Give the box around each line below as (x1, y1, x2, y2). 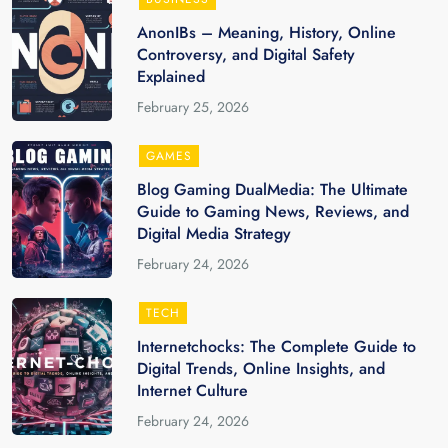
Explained (137, 65, 206, 88)
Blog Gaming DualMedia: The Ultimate (137, 178, 409, 201)
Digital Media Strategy (137, 222, 292, 245)
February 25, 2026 (137, 97, 250, 117)
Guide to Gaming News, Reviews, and (137, 200, 410, 223)
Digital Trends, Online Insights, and (137, 357, 386, 380)
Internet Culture (137, 379, 249, 402)
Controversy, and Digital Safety (137, 43, 356, 66)
